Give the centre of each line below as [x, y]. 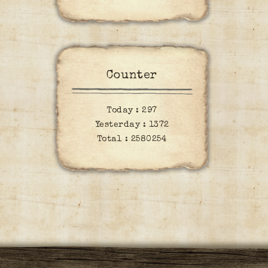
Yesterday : [122, 125]
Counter [132, 76]
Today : [124, 110]
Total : [114, 139]
